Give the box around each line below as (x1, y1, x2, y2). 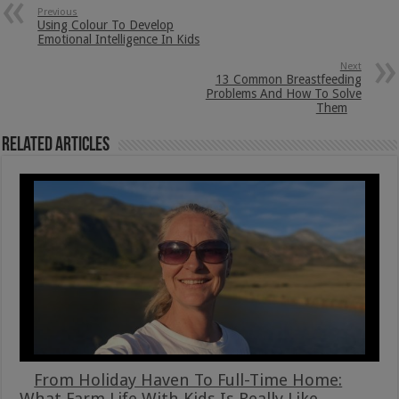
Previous (37, 5, 78, 18)
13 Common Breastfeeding (215, 71, 362, 86)
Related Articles (2, 134, 110, 156)
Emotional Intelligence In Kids (37, 31, 200, 46)
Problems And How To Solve (205, 85, 362, 101)
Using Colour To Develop (37, 17, 175, 32)
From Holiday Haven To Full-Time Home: (34, 370, 343, 389)
